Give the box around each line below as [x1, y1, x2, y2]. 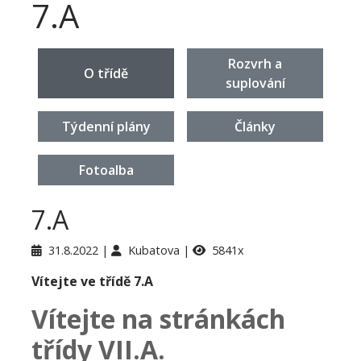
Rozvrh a [228, 54, 282, 73]
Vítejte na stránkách [31, 301, 285, 336]
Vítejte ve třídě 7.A [31, 272, 153, 290]
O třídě [84, 64, 128, 82]
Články [234, 117, 276, 135]
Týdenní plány [61, 117, 151, 135]
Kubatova [128, 242, 183, 258]
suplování [225, 73, 285, 92]
